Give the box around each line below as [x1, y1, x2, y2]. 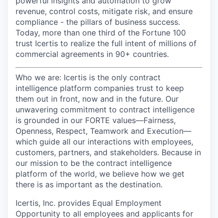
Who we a [16, 72, 52, 82]
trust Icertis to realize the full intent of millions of [16, 38, 197, 48]
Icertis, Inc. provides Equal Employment [16, 198, 162, 208]
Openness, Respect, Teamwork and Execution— [16, 126, 191, 136]
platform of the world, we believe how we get [16, 168, 184, 179]
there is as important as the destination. [16, 179, 163, 189]
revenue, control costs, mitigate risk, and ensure [16, 6, 193, 16]
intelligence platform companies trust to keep [16, 83, 184, 93]
